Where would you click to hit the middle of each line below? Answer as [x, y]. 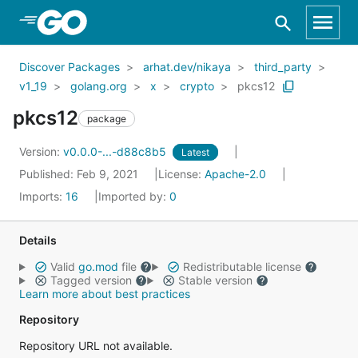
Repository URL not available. [96, 346]
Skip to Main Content [97, 22]
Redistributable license [242, 267]
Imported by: [134, 196]
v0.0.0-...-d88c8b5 [116, 151]
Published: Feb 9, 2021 [80, 174]
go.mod [98, 267]
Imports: [42, 196]
